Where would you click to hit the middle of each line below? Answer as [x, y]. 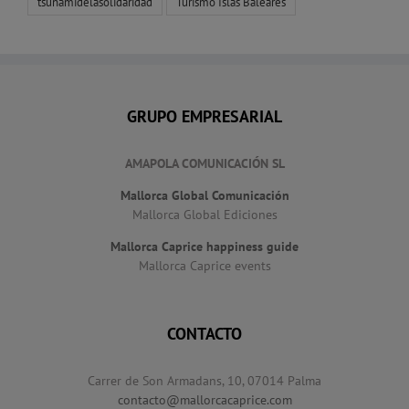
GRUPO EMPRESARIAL [204, 116]
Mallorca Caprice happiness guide [204, 246]
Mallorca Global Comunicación [204, 195]
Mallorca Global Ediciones [204, 214]
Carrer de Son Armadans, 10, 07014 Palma [204, 380]
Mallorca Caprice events [204, 265]
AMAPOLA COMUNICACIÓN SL [204, 163]
